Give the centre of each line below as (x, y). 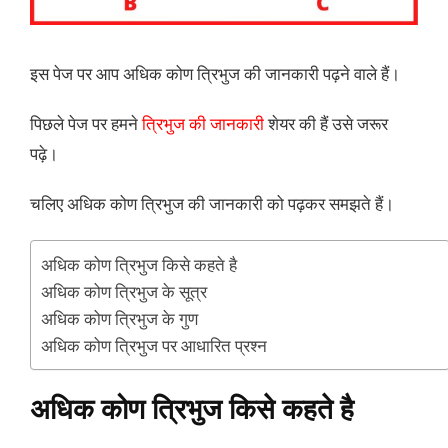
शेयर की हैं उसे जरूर (326, 123)
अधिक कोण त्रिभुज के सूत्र (124, 291)
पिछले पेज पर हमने (86, 123)
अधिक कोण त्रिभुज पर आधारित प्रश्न (154, 345)
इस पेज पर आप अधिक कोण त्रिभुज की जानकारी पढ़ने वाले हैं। (215, 73)
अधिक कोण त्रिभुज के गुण (119, 318)
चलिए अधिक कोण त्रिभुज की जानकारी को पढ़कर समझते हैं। (212, 204)
